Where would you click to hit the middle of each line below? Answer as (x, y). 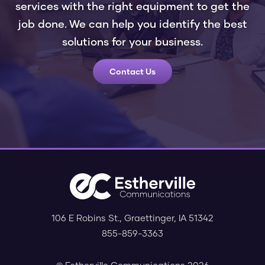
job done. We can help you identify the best (132, 24)
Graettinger (149, 217)
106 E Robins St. (85, 217)
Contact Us (132, 72)
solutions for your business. (132, 42)
